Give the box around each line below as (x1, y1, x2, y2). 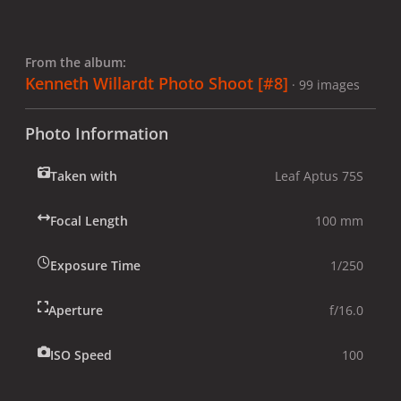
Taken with (50, 166, 117, 184)
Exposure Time (50, 256, 141, 274)
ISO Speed (50, 346, 112, 363)
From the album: (25, 53, 126, 71)
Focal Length (50, 211, 128, 229)
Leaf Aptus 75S (275, 166, 363, 184)
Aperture (48, 301, 103, 319)
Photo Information (25, 122, 168, 144)
